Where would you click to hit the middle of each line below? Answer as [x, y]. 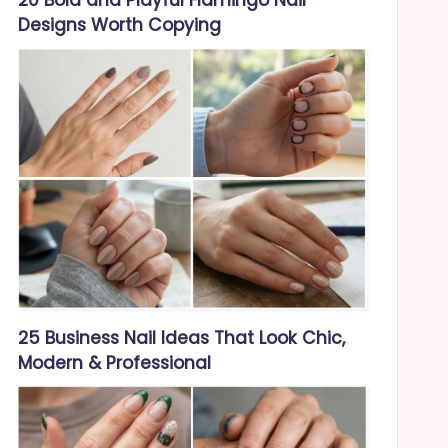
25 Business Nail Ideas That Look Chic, [182, 338]
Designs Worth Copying [120, 24]
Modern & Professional [115, 363]
